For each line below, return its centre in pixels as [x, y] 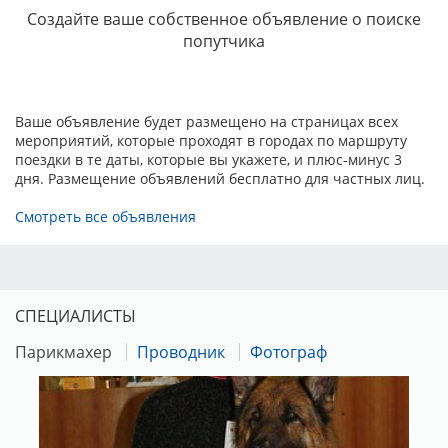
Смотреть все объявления [105, 216]
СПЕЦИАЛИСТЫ [75, 315]
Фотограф [288, 351]
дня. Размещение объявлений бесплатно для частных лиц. [220, 178]
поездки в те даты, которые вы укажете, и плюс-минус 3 [208, 159]
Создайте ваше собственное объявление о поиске [224, 18]
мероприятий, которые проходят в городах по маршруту [211, 140]
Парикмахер [63, 351]
